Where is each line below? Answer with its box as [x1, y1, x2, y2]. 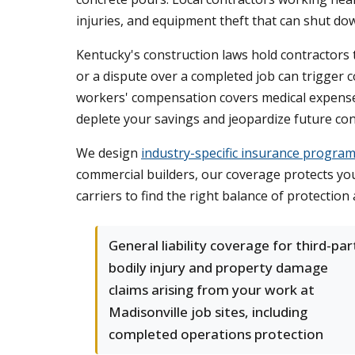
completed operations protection [109, 325, 323, 343]
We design [76, 144, 141, 162]
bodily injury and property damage [109, 258, 328, 277]
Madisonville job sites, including [109, 303, 307, 321]
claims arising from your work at [109, 281, 315, 299]
